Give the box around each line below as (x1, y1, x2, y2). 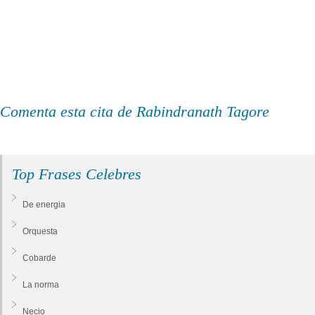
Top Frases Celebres (12, 165, 141, 183)
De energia (22, 199, 65, 210)
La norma (22, 279, 59, 290)
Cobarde (22, 252, 56, 263)
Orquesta (22, 226, 58, 236)
